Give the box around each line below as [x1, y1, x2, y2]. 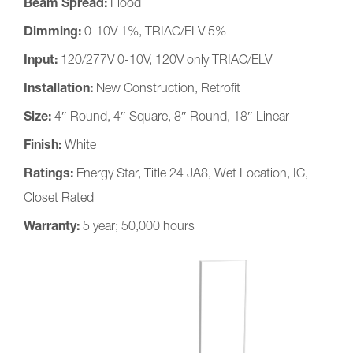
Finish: [24, 139, 65, 153]
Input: [24, 54, 61, 68]
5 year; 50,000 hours [80, 221, 195, 234]
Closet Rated [24, 192, 94, 206]
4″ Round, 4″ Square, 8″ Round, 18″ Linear [54, 111, 289, 124]
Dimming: [24, 26, 84, 39]
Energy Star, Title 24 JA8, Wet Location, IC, [76, 168, 308, 181]
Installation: [24, 83, 96, 96]
